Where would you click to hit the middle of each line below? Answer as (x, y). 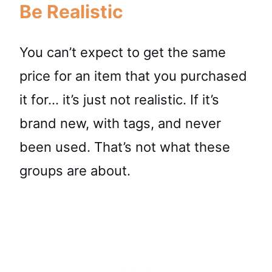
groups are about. (75, 170)
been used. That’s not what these (125, 147)
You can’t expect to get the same (123, 52)
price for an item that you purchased (133, 76)
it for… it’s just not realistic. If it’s (119, 99)
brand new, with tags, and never (120, 123)
